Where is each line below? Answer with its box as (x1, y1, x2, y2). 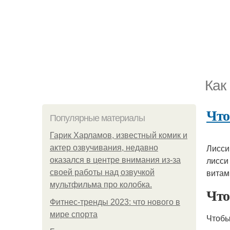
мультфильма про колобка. (50, 180, 152, 189)
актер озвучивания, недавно (50, 143, 158, 152)
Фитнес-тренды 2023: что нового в (50, 198, 180, 206)
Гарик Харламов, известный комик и (50, 131, 187, 140)
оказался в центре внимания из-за (50, 156, 181, 164)
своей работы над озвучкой (50, 168, 155, 177)
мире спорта (50, 210, 98, 219)
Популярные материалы (50, 113, 145, 123)
